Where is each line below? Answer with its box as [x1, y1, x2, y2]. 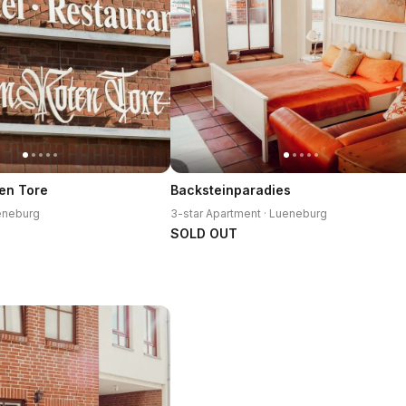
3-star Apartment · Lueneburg [170, 207, 327, 220]
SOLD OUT [170, 226, 237, 241]
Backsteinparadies [170, 182, 291, 198]
